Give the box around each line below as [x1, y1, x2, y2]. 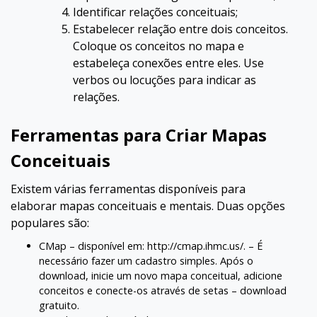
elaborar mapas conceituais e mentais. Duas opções [11, 198, 285, 214]
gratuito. [39, 299, 79, 312]
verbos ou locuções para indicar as [73, 72, 256, 88]
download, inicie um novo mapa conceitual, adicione [39, 269, 282, 282]
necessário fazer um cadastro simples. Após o [39, 254, 253, 267]
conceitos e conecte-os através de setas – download [39, 284, 287, 297]
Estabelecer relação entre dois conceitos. [73, 21, 288, 37]
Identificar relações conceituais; [73, 4, 238, 20]
